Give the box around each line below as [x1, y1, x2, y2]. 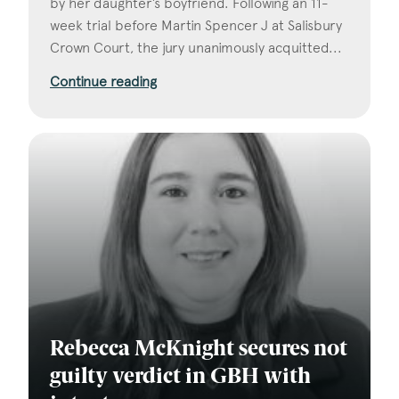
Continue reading [50, 73, 157, 91]
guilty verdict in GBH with [50, 366, 311, 388]
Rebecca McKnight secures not [50, 338, 347, 361]
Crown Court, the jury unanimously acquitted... [50, 39, 342, 57]
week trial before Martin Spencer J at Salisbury [50, 17, 342, 35]
